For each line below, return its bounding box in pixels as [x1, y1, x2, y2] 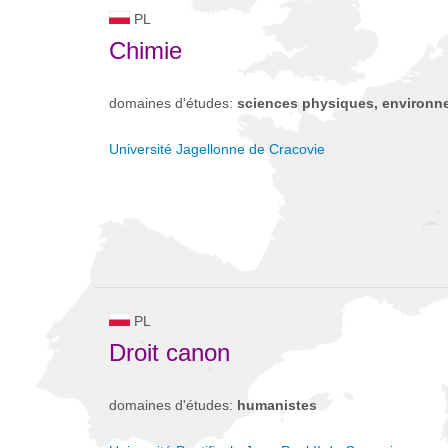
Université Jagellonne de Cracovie [109, 141, 325, 157]
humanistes [237, 397, 317, 413]
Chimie [109, 37, 182, 64]
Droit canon [109, 339, 230, 366]
